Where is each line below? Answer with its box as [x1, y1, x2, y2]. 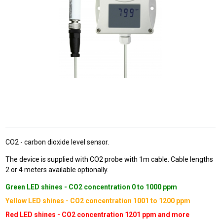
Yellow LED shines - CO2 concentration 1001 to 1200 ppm [5, 197, 191, 205]
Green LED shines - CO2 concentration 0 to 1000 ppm [5, 183, 178, 191]
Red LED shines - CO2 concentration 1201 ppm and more [5, 211, 190, 219]
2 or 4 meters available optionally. [5, 166, 109, 174]
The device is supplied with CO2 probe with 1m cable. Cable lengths [5, 155, 214, 163]
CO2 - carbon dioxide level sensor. [5, 138, 110, 146]
